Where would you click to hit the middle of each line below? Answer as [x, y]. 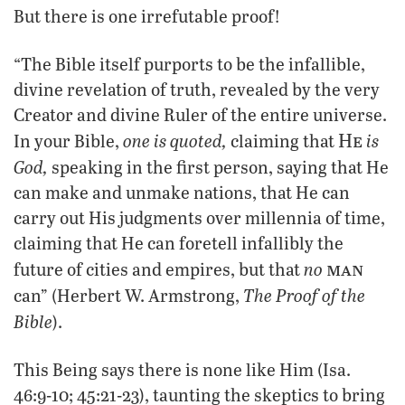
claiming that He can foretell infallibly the [179, 243]
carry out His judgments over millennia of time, [199, 218]
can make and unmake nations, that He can [182, 193]
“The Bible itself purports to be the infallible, [189, 64]
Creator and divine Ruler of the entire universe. [200, 115]
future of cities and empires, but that [159, 269]
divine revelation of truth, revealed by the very [197, 89]
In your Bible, [68, 141]
